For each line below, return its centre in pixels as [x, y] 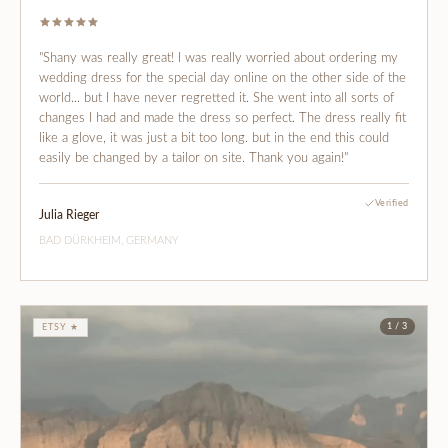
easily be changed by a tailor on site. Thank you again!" [193, 158]
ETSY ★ [61, 327]
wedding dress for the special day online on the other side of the [222, 78]
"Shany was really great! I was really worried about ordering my [218, 58]
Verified [391, 203]
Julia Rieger [69, 214]
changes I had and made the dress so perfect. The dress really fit [222, 118]
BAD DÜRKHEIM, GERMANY [109, 240]
